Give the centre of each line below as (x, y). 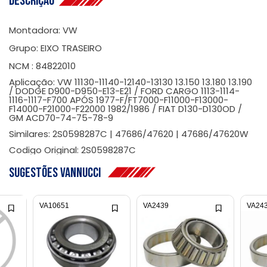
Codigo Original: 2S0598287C (72, 150)
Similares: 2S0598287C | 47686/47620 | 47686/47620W (129, 134)
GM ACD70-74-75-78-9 (61, 118)
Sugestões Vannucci (58, 173)
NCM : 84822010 (42, 66)
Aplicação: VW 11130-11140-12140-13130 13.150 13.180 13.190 (131, 82)
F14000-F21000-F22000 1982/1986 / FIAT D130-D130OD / (125, 109)
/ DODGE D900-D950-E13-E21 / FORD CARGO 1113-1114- (124, 91)
